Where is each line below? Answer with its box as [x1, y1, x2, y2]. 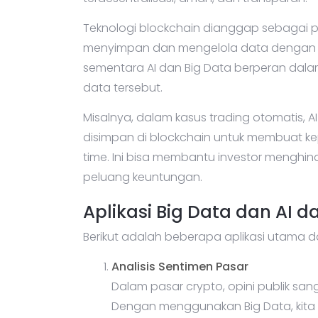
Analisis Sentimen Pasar [111, 258, 248, 275]
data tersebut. [83, 79, 163, 97]
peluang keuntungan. [83, 169, 202, 186]
